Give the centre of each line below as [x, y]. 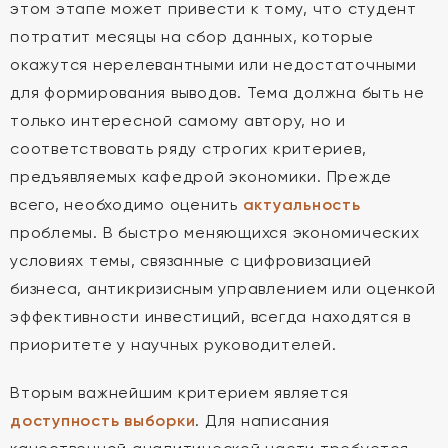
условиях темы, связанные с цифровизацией [191, 260]
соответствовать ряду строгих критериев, [188, 148]
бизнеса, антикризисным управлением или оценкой [223, 288]
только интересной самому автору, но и [178, 120]
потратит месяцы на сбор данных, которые [192, 36]
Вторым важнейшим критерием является [179, 392]
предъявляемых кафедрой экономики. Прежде [201, 176]
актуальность [301, 204]
